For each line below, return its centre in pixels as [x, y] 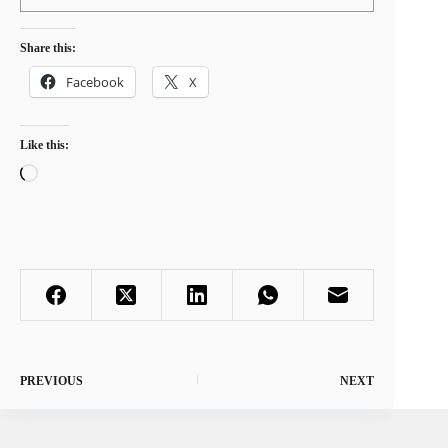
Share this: [48, 47]
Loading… [71, 171]
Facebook [95, 81]
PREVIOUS [51, 380]
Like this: [44, 144]
